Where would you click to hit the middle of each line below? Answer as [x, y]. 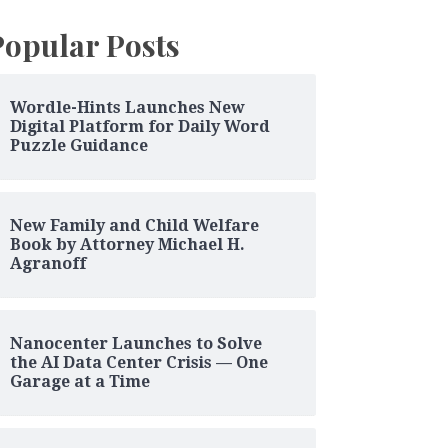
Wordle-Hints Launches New [127, 107]
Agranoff [47, 263]
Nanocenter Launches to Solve [135, 343]
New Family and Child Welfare [134, 225]
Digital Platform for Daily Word [139, 126]
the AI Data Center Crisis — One [138, 362]
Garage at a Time [79, 381]
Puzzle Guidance [78, 145]
